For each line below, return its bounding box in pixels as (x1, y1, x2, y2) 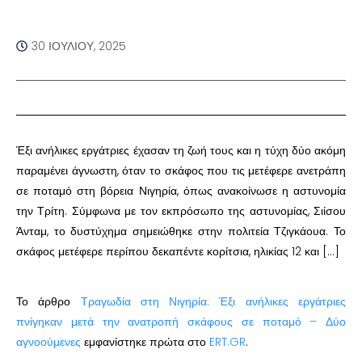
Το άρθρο (16, 293, 81, 309)
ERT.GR (209, 333, 246, 350)
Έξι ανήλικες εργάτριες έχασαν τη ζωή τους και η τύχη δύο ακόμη (16, 141, 346, 158)
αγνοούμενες (16, 333, 81, 350)
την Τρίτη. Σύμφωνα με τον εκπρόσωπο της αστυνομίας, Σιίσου (16, 202, 346, 219)
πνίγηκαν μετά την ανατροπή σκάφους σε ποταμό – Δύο (16, 313, 346, 330)
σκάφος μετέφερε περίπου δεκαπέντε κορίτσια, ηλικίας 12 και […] (16, 242, 339, 259)
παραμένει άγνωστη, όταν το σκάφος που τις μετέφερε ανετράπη (16, 162, 346, 179)
